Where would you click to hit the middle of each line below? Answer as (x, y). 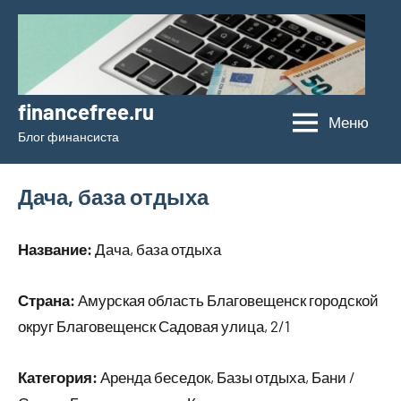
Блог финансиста (68, 137)
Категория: (58, 377)
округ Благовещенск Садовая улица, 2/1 (154, 326)
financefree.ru (86, 112)
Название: (55, 249)
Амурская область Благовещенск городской (227, 300)
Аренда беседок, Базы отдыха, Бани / (226, 377)
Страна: (47, 300)
